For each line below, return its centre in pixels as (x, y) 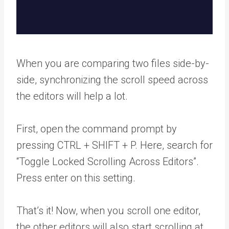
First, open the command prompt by (97, 129)
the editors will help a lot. (72, 96)
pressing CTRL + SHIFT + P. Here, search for (114, 145)
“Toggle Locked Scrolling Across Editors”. (108, 161)
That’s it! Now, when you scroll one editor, (108, 210)
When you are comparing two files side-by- (113, 63)
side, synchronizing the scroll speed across (112, 79)
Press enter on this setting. (76, 178)
